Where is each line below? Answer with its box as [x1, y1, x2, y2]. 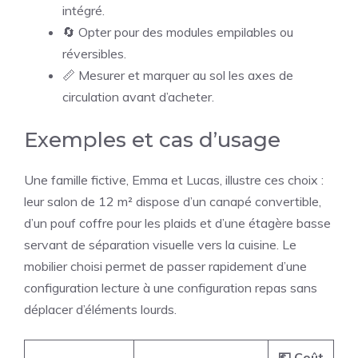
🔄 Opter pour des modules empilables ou [62, 23, 293, 40]
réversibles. [62, 45, 126, 62]
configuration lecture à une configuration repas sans [24, 279, 317, 296]
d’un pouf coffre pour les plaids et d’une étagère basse [24, 214, 331, 231]
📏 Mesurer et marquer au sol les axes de [62, 66, 293, 83]
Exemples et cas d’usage [24, 126, 280, 153]
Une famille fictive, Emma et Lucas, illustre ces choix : [24, 171, 324, 188]
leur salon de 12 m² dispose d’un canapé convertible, [24, 193, 321, 209]
